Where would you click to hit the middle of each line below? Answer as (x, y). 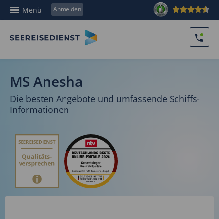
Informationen (39, 109)
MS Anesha (46, 81)
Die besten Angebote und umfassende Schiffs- (105, 99)
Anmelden (67, 9)
